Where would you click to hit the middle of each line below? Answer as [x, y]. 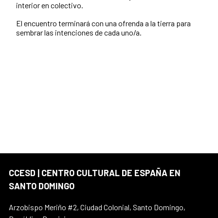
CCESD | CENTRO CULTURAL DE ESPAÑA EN [95, 173]
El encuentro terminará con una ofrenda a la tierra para [103, 23]
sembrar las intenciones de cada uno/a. [79, 32]
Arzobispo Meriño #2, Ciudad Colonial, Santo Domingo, [97, 207]
